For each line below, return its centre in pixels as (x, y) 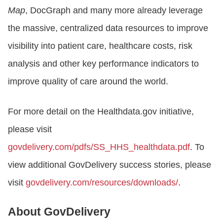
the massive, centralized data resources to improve (108, 28)
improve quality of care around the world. (88, 81)
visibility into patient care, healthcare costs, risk (100, 46)
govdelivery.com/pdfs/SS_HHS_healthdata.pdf (99, 147)
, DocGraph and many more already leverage (114, 10)
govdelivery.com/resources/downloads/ (102, 182)
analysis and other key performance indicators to (103, 63)
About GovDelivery (59, 211)
